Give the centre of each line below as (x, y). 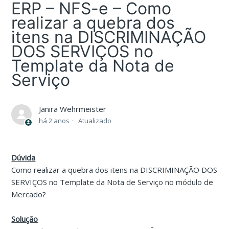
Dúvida (24, 158)
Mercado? (29, 194)
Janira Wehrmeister (73, 109)
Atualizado (95, 121)
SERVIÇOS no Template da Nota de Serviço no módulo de (112, 182)
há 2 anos (54, 121)
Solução (25, 219)
